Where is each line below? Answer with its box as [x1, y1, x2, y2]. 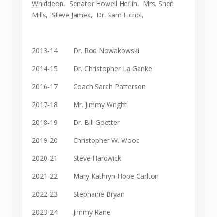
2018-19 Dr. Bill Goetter [31, 118, 120, 127]
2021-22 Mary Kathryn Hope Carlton [31, 171, 159, 181]
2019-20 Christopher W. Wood [31, 136, 140, 145]
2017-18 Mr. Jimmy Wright [31, 100, 127, 109]
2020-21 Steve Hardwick [31, 154, 121, 163]
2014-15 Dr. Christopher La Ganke [31, 64, 152, 74]
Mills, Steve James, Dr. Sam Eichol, [31, 10, 144, 20]
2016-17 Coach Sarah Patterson [31, 82, 146, 92]
